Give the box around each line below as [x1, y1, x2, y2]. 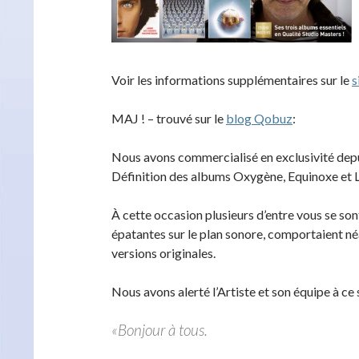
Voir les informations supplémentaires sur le [111, 72, 352, 87]
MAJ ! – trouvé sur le [111, 111, 226, 126]
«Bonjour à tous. [111, 321, 208, 339]
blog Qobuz [226, 111, 292, 126]
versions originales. [111, 245, 216, 260]
